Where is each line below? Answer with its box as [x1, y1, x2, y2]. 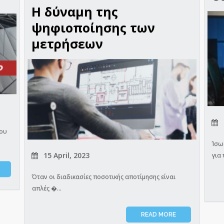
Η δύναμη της [31, 3, 118, 20]
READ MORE [141, 211, 176, 218]
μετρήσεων [31, 35, 103, 52]
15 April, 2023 [41, 150, 89, 160]
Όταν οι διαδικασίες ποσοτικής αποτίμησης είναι [32, 172, 175, 181]
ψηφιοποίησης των [31, 19, 155, 36]
